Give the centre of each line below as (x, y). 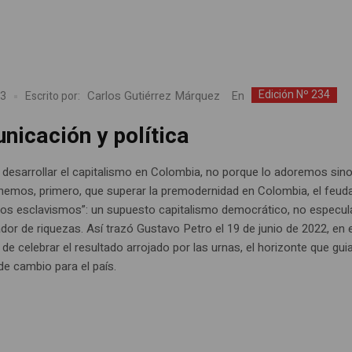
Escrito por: (53, 97)
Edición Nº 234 (295, 94)
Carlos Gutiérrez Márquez (154, 96)
